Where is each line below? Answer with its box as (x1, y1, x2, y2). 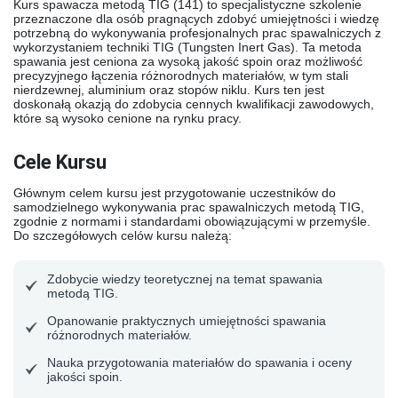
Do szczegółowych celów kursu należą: (13, 228, 232, 243)
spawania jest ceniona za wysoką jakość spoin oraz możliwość (13, 54, 362, 68)
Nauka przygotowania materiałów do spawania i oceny (47, 355, 352, 370)
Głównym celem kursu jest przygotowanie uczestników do (13, 186, 336, 200)
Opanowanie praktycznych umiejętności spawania (47, 314, 326, 328)
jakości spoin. (47, 370, 123, 384)
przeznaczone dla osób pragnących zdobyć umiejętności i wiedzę (13, 12, 379, 26)
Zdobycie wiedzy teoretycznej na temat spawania (47, 272, 322, 286)
